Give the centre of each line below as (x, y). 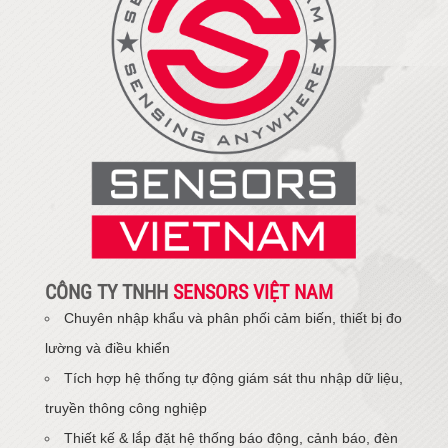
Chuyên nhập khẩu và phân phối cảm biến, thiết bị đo (233, 317)
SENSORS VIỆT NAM (253, 291)
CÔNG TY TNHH (109, 291)
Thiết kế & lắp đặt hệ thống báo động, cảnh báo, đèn (231, 437)
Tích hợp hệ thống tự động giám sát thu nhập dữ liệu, (233, 377)
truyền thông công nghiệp (126, 407)
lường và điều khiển (107, 347)
